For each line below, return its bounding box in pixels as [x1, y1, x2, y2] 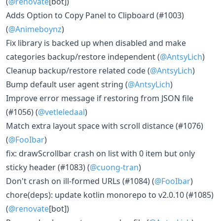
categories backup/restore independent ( [6, 51, 160, 62]
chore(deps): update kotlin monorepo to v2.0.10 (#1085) [6, 189, 214, 200]
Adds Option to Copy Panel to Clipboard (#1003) [6, 10, 184, 21]
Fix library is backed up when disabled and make [6, 37, 186, 48]
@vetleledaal [38, 107, 85, 117]
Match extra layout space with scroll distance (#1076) [6, 120, 203, 131]
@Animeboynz [8, 24, 62, 35]
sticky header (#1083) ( [6, 162, 90, 173]
